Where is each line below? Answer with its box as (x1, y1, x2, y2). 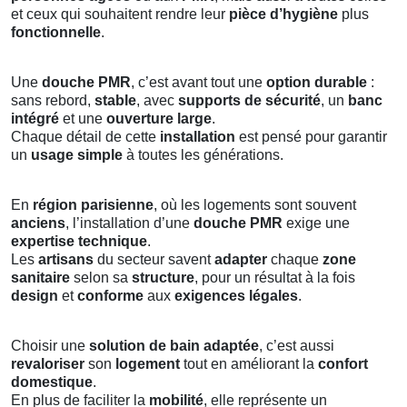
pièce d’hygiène (229, 5, 338, 22)
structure (132, 269, 194, 285)
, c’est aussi (259, 337, 334, 353)
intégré (11, 110, 59, 126)
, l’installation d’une (65, 214, 194, 231)
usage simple (31, 146, 123, 163)
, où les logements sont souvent (154, 196, 356, 213)
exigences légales (174, 287, 298, 303)
